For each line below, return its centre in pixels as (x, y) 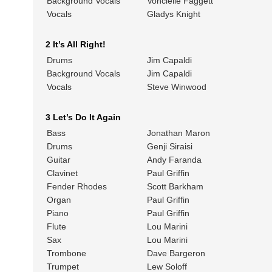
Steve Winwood (176, 87)
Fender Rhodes (76, 187)
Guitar (58, 160)
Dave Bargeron (176, 253)
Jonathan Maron (178, 133)
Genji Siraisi (169, 147)
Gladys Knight (173, 14)
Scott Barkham (175, 187)
